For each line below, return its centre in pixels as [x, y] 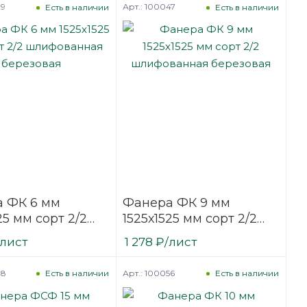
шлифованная [169, 234]
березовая [156, 250]
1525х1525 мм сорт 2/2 [189, 218]
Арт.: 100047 [149, 7]
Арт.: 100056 [148, 273]
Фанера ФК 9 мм [176, 202]
